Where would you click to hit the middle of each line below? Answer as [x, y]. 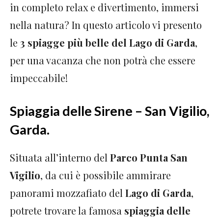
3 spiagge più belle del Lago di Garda [108, 43]
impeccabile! [39, 78]
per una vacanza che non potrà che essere [103, 60]
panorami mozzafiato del [68, 193]
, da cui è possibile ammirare [106, 175]
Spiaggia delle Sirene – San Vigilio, [110, 111]
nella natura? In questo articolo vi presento [106, 25]
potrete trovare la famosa [66, 211]
